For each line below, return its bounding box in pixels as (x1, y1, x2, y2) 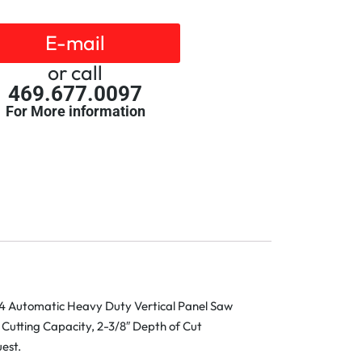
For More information (5, 103, 145, 120)
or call (48, 60, 103, 86)
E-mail (45, 30, 106, 57)
